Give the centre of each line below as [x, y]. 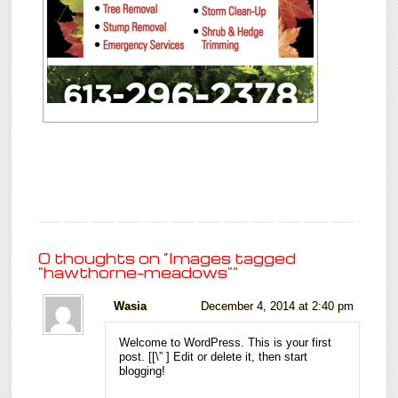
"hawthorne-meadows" [136, 271]
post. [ [136, 357]
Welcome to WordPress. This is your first [226, 342]
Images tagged [233, 257]
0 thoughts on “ [104, 257]
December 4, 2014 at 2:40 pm [277, 306]
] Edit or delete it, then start [237, 357]
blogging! [143, 371]
